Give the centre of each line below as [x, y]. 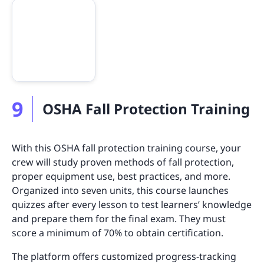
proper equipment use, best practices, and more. [121, 176]
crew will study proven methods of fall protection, [123, 162]
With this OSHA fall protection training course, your [126, 148]
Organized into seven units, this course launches [120, 190]
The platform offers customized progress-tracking [124, 256]
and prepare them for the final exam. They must [119, 218]
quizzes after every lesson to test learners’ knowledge [132, 204]
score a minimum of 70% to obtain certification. [118, 232]
